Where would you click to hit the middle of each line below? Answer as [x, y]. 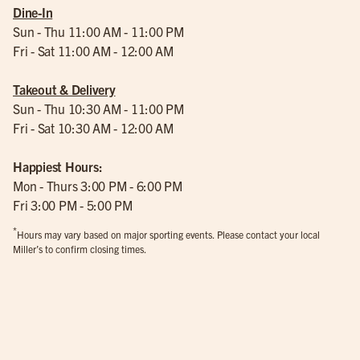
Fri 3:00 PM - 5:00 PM [73, 205]
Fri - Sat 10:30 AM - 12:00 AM [95, 128]
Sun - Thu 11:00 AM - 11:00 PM [98, 31]
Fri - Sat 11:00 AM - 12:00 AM [93, 51]
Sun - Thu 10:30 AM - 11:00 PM [98, 108]
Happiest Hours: [58, 166]
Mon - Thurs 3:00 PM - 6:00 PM [98, 186]
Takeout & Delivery [64, 89]
